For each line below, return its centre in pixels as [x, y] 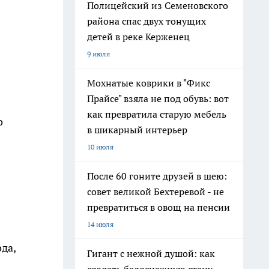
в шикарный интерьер [137, 130]
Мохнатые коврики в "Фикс [149, 83]
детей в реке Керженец [138, 37]
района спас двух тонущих [147, 21]
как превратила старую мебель [157, 114]
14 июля [100, 224]
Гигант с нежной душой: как [151, 253]
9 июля [98, 54]
